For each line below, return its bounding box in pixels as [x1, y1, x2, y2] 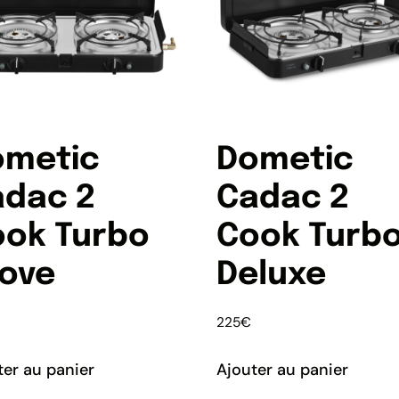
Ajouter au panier [216, 358, 348, 380]
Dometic [216, 144, 354, 177]
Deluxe [216, 259, 326, 292]
